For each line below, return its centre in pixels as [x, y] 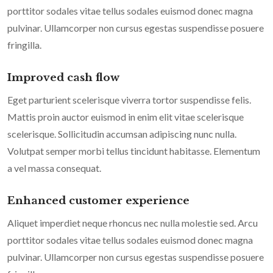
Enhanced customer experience [98, 201]
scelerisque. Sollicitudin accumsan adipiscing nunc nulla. [122, 134]
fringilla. [24, 45]
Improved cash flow [63, 78]
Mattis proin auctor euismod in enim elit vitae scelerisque [126, 117]
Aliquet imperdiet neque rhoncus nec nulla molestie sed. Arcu [133, 223]
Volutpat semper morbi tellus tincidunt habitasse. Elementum [134, 151]
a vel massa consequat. [54, 168]
